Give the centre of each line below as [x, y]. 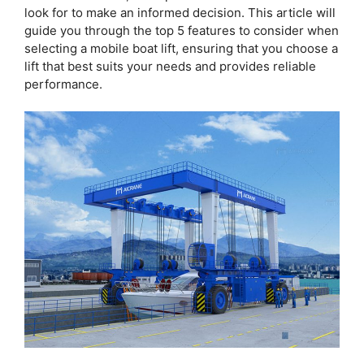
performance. [63, 84]
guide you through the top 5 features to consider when [182, 30]
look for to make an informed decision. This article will [180, 12]
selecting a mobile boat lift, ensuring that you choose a [181, 48]
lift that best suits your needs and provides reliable [170, 66]
